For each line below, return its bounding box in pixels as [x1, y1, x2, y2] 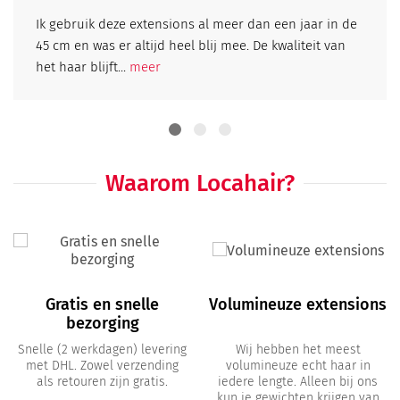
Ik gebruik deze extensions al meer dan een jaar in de [36, 15, 357, 32]
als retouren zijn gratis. [37, 373, 168, 389]
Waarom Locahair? [105, 169, 295, 197]
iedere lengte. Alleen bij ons [218, 373, 378, 389]
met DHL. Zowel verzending [26, 357, 179, 373]
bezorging [65, 312, 139, 333]
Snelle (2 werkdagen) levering [18, 341, 187, 357]
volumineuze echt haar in [225, 357, 371, 373]
